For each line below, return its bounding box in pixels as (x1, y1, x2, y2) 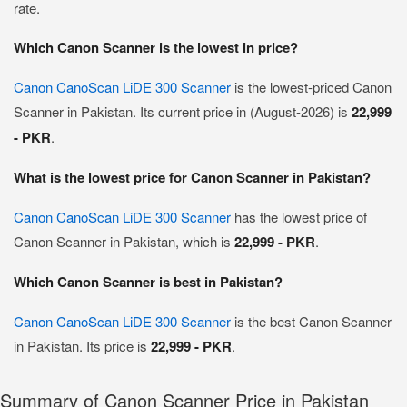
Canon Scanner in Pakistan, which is (14, 232, 234, 251)
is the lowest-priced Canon (231, 77, 392, 96)
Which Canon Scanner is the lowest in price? (14, 37, 298, 57)
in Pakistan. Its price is (14, 336, 151, 355)
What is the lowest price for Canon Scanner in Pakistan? (14, 167, 371, 187)
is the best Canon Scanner (231, 312, 392, 331)
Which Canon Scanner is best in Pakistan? (14, 272, 283, 292)
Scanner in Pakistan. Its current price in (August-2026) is (14, 102, 352, 121)
